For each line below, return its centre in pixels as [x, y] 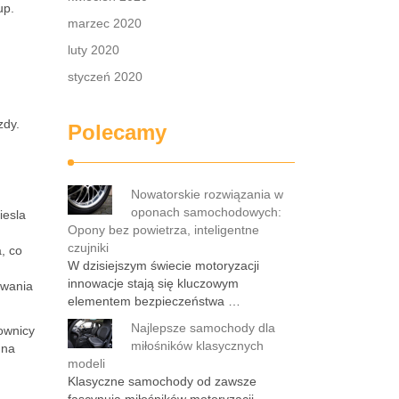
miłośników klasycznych [197, 346]
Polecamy [117, 132]
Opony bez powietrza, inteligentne [163, 230]
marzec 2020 [105, 23]
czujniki [88, 248]
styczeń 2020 [105, 77]
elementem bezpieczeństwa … [154, 301]
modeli [86, 363]
